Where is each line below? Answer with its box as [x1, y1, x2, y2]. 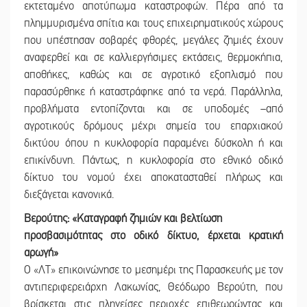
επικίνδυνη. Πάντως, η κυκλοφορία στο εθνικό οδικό [24, 153, 283, 168]
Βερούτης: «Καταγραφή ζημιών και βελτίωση [24, 212, 222, 226]
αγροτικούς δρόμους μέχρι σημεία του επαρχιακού [24, 119, 283, 134]
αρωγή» [24, 246, 58, 260]
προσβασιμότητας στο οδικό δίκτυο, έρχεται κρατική [24, 229, 283, 243]
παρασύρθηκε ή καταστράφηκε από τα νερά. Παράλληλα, [24, 85, 283, 99]
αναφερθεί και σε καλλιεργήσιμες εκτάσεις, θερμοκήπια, [24, 51, 283, 65]
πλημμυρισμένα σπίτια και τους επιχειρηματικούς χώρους [24, 16, 283, 31]
